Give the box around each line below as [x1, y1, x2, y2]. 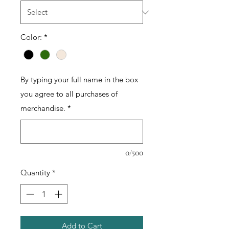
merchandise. [20, 103, 65, 113]
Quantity [20, 168, 50, 178]
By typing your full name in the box [20, 75, 138, 85]
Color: [20, 32, 42, 42]
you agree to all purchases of [20, 89, 118, 99]
